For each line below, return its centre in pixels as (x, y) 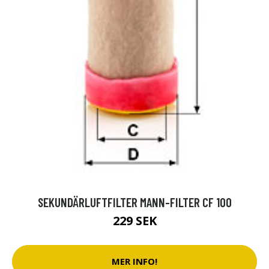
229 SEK (134, 220)
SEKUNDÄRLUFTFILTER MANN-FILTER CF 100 (134, 202)
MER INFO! (134, 261)
